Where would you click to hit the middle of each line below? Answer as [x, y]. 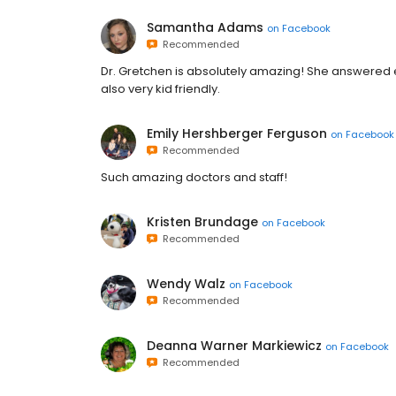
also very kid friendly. [160, 89]
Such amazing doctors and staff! [194, 177]
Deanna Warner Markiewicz [234, 346]
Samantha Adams [205, 27]
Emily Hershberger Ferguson [237, 133]
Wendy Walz [186, 284]
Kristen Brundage [202, 222]
